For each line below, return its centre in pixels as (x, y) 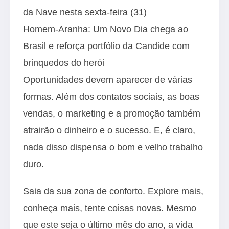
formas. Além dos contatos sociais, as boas (111, 96)
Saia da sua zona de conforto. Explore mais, (113, 191)
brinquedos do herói (64, 63)
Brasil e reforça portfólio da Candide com (106, 46)
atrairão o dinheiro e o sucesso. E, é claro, (109, 130)
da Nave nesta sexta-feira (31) (85, 12)
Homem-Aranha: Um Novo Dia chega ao (106, 29)
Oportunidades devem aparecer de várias (108, 79)
